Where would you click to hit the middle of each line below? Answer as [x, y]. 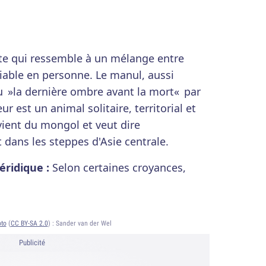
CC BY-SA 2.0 [29, 223]
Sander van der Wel [83, 223]
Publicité [32, 243]
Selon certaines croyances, [119, 167]
